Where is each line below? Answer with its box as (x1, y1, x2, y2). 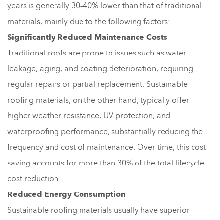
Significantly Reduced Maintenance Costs (7, 31, 167, 43)
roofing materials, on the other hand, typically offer (7, 94, 189, 106)
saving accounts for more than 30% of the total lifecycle (7, 157, 204, 168)
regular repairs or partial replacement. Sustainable (7, 79, 188, 90)
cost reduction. (7, 173, 60, 184)
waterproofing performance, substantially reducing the (7, 126, 203, 137)
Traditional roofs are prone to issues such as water (7, 47, 186, 58)
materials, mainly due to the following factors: (7, 16, 170, 27)
